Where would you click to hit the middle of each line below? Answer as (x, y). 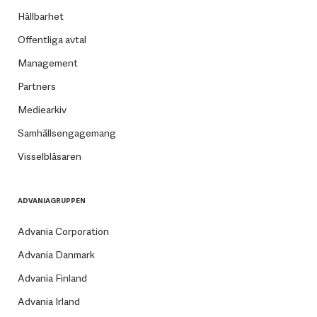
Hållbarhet (40, 17)
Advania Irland (48, 302)
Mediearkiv (42, 110)
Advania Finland (52, 278)
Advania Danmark (56, 255)
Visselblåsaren (49, 157)
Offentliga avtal (52, 40)
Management (47, 63)
